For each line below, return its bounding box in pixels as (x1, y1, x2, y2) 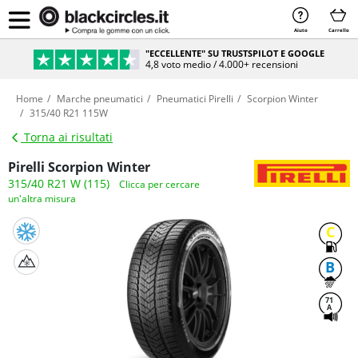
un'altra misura (8, 192, 76, 205)
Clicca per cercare (119, 177, 200, 191)
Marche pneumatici (57, 92, 143, 105)
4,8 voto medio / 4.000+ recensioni (145, 57, 299, 71)
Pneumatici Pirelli (157, 92, 233, 105)
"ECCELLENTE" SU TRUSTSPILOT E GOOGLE (145, 46, 325, 59)
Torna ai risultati (21, 129, 113, 145)
